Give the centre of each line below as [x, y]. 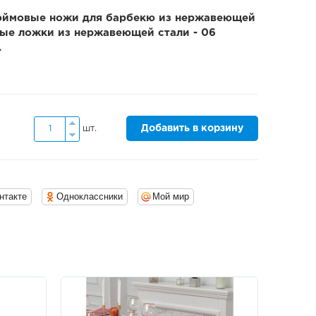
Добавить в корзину [192, 128]
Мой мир [171, 196]
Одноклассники [90, 196]
